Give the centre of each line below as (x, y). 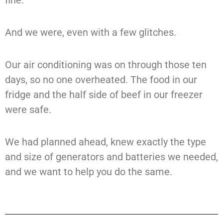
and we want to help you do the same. (89, 172)
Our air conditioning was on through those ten (106, 65)
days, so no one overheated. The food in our (101, 80)
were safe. (28, 110)
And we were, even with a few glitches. (91, 33)
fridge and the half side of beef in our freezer (104, 95)
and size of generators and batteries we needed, (111, 157)
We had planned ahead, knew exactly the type (106, 142)
